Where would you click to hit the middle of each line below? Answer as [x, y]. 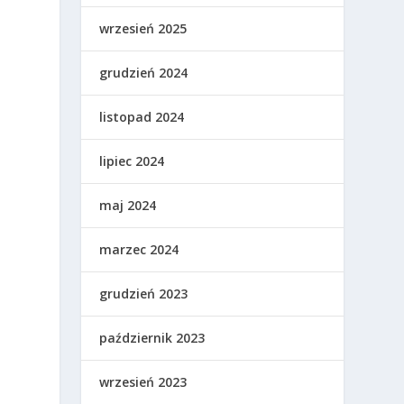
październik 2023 [152, 337]
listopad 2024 [142, 116]
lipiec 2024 [132, 161]
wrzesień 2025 [143, 28]
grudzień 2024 [144, 72]
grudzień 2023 [144, 293]
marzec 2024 [139, 249]
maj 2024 [128, 205]
